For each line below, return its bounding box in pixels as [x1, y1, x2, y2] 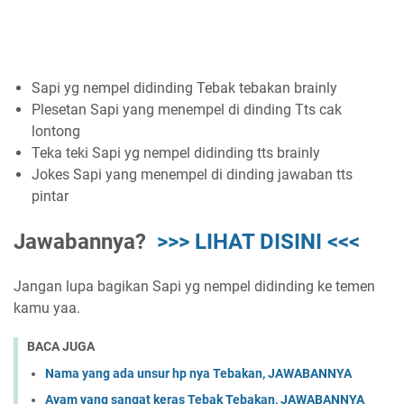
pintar [32, 187, 69, 205]
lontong [32, 122, 80, 140]
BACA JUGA [27, 338, 95, 353]
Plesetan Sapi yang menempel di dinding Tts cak [32, 100, 342, 118]
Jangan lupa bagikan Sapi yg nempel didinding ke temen [14, 277, 375, 295]
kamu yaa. [14, 298, 80, 317]
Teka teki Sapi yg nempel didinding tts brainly [32, 143, 320, 161]
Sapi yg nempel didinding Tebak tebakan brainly [32, 78, 337, 96]
